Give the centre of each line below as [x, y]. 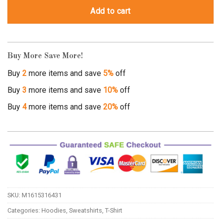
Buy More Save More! [45, 56]
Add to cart [110, 11]
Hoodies [54, 210]
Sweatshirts [86, 210]
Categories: [24, 210]
